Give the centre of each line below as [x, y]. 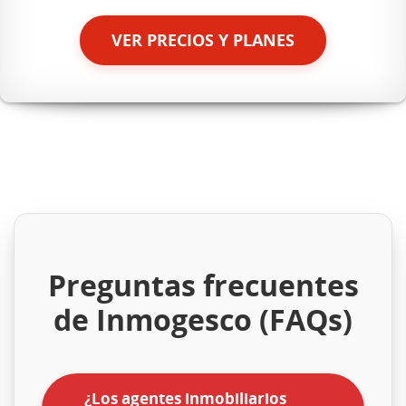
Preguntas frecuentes [203, 285]
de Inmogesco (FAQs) [203, 319]
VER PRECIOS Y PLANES [203, 39]
